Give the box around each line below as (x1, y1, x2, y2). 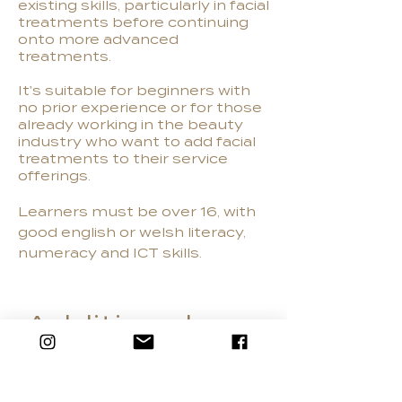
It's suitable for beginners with (18, 83, 250, 99)
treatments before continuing (18, 15, 249, 31)
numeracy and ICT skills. (18, 246, 202, 261)
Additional (25, 309, 193, 342)
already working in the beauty (18, 118, 243, 133)
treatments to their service (18, 152, 228, 167)
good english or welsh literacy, (18, 225, 246, 240)
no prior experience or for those (18, 100, 262, 116)
